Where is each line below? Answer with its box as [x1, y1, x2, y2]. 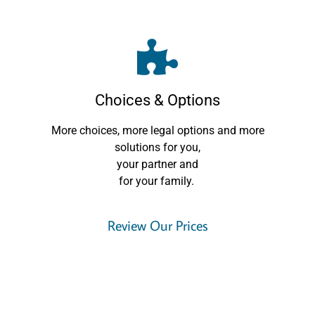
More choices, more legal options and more [51, 124, 264, 138]
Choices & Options [95, 91, 220, 110]
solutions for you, [115, 141, 200, 155]
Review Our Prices [107, 216, 208, 235]
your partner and [117, 157, 198, 172]
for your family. [118, 174, 197, 188]
